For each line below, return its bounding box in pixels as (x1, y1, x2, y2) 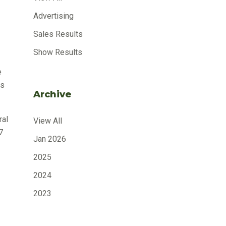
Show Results (33, 47, 82, 57)
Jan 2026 (33, 134, 66, 144)
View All (33, 116, 62, 126)
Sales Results (33, 29, 83, 39)
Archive (33, 88, 72, 100)
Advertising (33, 11, 74, 21)
